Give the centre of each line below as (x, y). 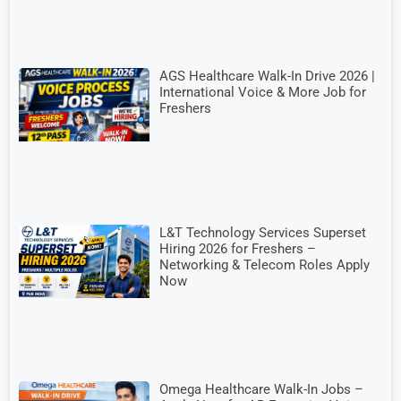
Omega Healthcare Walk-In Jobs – (262, 390)
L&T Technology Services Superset (263, 233)
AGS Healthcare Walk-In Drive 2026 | (268, 76)
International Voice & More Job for (263, 92)
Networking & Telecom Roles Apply (265, 265)
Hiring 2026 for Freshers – (238, 249)
